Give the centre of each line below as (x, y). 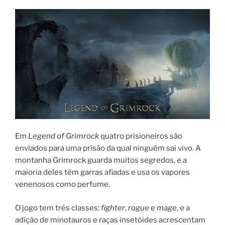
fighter (113, 208)
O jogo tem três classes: (58, 208)
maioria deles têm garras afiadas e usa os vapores (102, 173)
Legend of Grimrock (64, 136)
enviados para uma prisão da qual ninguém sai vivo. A (108, 148)
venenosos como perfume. (63, 185)
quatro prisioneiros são (141, 136)
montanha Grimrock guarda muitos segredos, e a (101, 160)
